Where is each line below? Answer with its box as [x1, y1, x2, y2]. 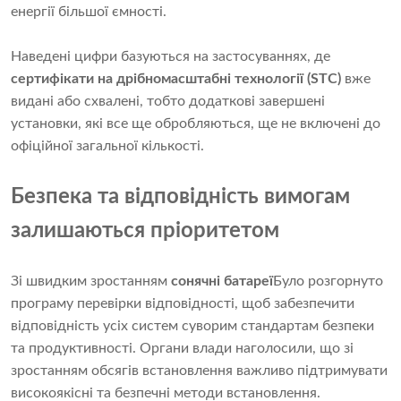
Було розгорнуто [273, 274, 383, 289]
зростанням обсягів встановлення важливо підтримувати [11, 363, 388, 379]
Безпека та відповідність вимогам [11, 186, 350, 209]
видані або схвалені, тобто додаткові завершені [11, 94, 325, 109]
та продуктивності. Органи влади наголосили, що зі [11, 341, 354, 356]
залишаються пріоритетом [11, 220, 279, 243]
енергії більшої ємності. [11, 4, 166, 20]
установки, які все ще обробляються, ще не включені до [11, 116, 380, 132]
